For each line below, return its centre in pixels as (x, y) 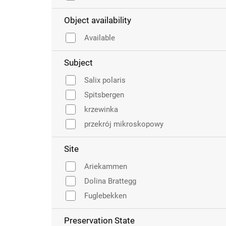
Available (100, 38)
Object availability (98, 20)
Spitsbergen (104, 95)
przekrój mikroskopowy (124, 124)
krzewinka (101, 109)
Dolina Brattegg (110, 181)
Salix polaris (105, 80)
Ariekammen (106, 166)
